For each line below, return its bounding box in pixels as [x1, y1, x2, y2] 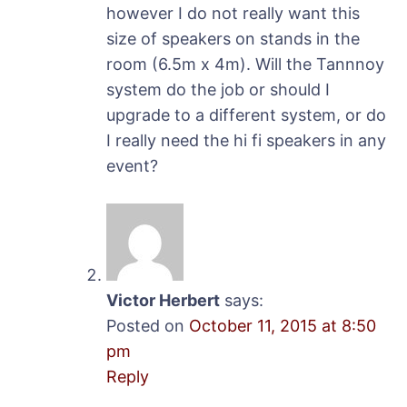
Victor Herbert [106, 290, 220, 310]
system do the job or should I [106, 79, 330, 99]
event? [106, 155, 158, 175]
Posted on [106, 315, 189, 335]
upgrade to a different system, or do [106, 104, 386, 124]
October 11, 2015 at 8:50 [189, 315, 376, 335]
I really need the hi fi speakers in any [106, 130, 386, 150]
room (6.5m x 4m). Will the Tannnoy [106, 54, 384, 74]
